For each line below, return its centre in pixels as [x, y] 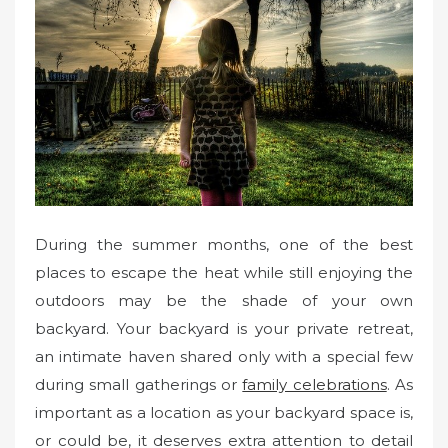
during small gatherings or [139, 385]
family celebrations [314, 385]
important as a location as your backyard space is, [224, 413]
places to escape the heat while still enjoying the [224, 273]
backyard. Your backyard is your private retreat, [224, 329]
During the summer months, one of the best [224, 245]
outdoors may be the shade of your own [224, 301]
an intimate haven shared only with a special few [224, 357]
